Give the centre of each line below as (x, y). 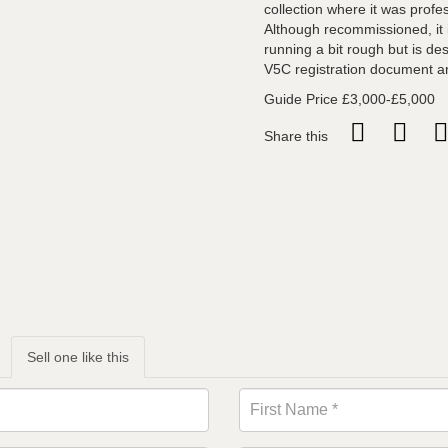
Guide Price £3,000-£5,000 (349, 99)
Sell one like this (78, 357)
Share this (296, 136)
